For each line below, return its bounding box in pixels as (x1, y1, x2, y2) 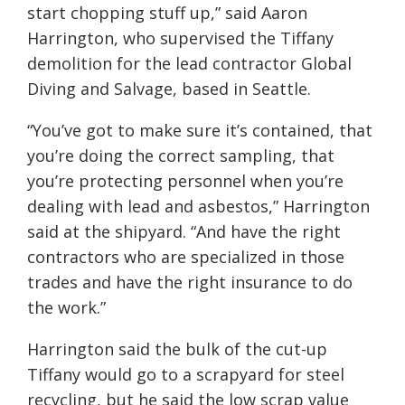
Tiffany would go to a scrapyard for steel (27, 363, 344, 386)
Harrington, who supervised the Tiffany (27, 27, 334, 50)
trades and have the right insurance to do (27, 271, 353, 294)
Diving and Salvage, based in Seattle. (27, 78, 311, 100)
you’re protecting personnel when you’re (27, 170, 344, 193)
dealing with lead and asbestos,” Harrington (27, 195, 370, 218)
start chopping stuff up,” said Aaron (27, 2, 307, 24)
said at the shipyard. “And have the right (27, 221, 341, 243)
